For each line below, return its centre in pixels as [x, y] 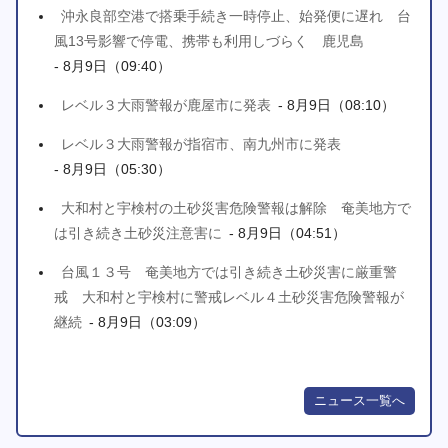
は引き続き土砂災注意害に [138, 232]
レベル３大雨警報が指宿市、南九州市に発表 [201, 143]
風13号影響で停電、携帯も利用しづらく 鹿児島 [209, 40]
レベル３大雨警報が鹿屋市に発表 [166, 104]
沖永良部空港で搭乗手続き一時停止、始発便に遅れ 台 [236, 15]
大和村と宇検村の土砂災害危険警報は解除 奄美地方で [236, 207]
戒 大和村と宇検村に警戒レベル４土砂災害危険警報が [229, 296]
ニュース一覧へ [359, 400]
